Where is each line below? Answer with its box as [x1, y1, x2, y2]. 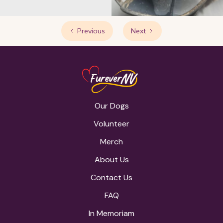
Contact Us [91, 172, 132, 183]
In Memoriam [89, 208, 134, 219]
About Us [94, 154, 129, 165]
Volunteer [94, 118, 129, 129]
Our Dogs [94, 100, 129, 111]
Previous [77, 26, 105, 36]
